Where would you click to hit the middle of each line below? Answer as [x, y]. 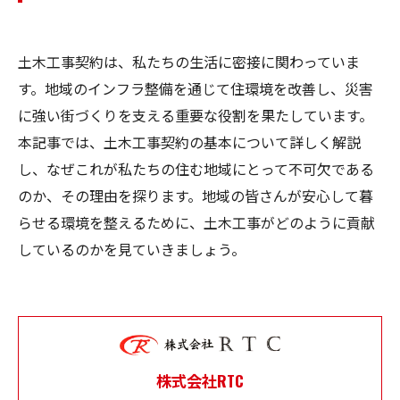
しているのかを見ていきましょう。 [132, 249]
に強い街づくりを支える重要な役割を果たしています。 [196, 115]
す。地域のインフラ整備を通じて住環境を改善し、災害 [196, 88]
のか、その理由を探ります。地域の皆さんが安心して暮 [196, 196]
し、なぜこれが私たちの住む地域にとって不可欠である [196, 169]
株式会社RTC [200, 380]
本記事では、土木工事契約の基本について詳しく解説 [189, 142]
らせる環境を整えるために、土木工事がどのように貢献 [196, 222]
